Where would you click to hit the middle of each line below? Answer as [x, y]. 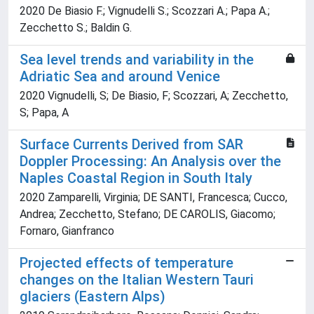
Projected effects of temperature [127, 263]
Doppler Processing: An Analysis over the [150, 162]
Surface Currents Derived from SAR [131, 145]
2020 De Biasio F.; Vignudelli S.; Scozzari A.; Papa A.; [145, 11]
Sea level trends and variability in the [137, 60]
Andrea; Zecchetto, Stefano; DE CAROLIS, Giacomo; [148, 214]
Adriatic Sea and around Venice [120, 77]
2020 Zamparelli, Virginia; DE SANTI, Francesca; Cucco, [153, 198]
